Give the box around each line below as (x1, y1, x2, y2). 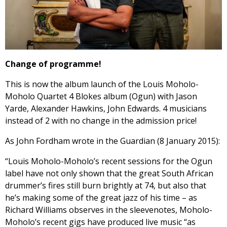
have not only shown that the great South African (25, 168, 213, 179)
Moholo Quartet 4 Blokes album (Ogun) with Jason (5, 91, 197, 102)
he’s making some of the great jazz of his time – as (5, 192, 197, 204)
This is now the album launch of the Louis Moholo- (5, 79, 199, 90)
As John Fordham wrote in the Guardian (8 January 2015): (5, 135, 220, 147)
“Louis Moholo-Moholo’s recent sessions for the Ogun (5, 156, 212, 167)
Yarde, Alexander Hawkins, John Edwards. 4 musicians (5, 103, 207, 115)
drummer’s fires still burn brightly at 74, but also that (5, 180, 206, 192)
